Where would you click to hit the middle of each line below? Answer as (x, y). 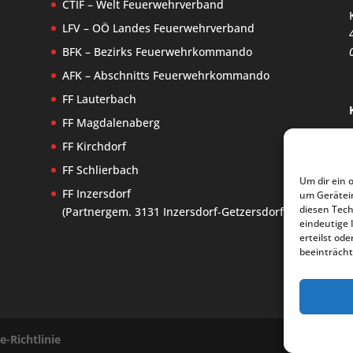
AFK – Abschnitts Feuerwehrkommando (165, 76)
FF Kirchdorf (94, 147)
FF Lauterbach (99, 99)
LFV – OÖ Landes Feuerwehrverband (158, 28)
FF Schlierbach (100, 170)
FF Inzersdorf (96, 194)
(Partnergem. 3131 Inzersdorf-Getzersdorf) (174, 212)
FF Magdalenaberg (111, 123)
